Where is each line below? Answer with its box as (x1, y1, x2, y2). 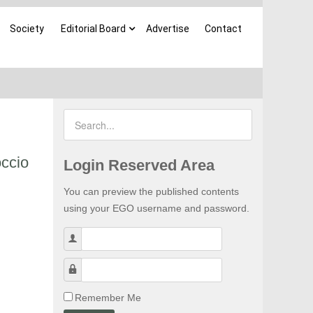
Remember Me (75, 291, 141, 303)
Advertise (146, 23, 189, 34)
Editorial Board (61, 23, 126, 34)
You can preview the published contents (64, 186, 239, 197)
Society (10, 23, 44, 34)
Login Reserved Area (64, 156, 214, 174)
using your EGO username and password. (64, 203, 249, 214)
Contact (205, 23, 242, 34)
